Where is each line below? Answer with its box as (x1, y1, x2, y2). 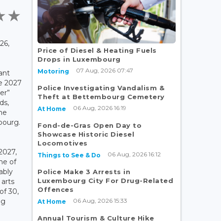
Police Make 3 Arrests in (37, 167, 130, 176)
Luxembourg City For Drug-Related (37, 176, 173, 184)
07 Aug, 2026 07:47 (76, 66, 133, 74)
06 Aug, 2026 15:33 (73, 196, 127, 204)
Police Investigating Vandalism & (37, 83, 164, 92)
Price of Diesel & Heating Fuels (37, 46, 157, 54)
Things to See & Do (37, 151, 101, 159)
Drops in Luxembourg (37, 55, 121, 63)
